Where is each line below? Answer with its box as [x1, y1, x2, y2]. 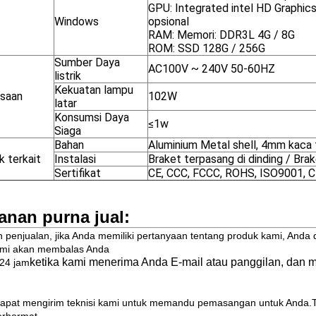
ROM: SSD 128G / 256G [148, 42, 265, 55]
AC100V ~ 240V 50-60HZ [148, 62, 275, 75]
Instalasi [54, 152, 96, 166]
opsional [148, 15, 189, 28]
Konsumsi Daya [54, 111, 129, 124]
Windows [54, 15, 99, 28]
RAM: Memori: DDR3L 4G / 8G [148, 28, 295, 42]
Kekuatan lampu [54, 83, 133, 97]
